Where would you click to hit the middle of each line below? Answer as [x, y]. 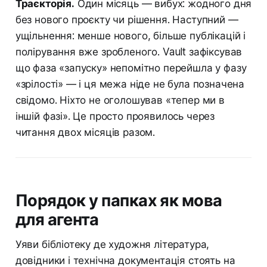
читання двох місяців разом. [85, 133]
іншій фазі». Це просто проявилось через [115, 117]
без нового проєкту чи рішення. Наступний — [127, 20]
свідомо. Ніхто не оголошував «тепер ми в [120, 100]
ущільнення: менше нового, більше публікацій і [131, 36]
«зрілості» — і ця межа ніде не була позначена [130, 84]
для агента [57, 220]
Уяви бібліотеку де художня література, [112, 245]
